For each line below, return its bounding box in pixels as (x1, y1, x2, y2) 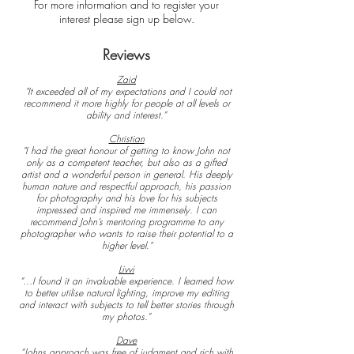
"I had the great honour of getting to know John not (23, 144, 230, 157)
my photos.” (102, 310, 151, 323)
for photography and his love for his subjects (36, 191, 217, 205)
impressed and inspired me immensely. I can (36, 203, 217, 217)
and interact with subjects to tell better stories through (19, 298, 234, 311)
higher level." (101, 239, 152, 252)
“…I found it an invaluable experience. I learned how (20, 274, 233, 288)
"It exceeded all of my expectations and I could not (21, 85, 232, 98)
